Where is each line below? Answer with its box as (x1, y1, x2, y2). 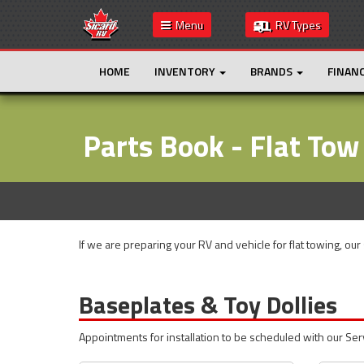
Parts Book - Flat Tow (83, 123, 359, 168)
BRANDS (250, 63, 295, 80)
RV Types (271, 16, 322, 33)
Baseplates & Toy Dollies (79, 286, 337, 323)
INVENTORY (154, 63, 218, 80)
